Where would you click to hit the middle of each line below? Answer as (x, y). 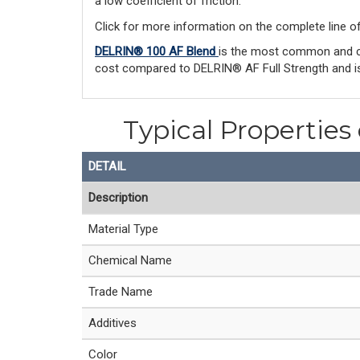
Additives (112, 323)
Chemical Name (130, 260)
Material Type (123, 229)
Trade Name (121, 292)
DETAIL (107, 166)
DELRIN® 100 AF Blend (157, 51)
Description (118, 198)
